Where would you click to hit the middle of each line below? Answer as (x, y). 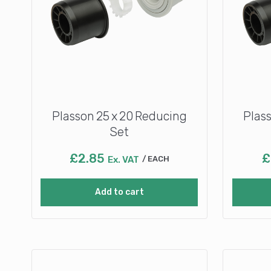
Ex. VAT (123, 159)
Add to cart (119, 192)
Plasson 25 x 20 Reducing (119, 116)
